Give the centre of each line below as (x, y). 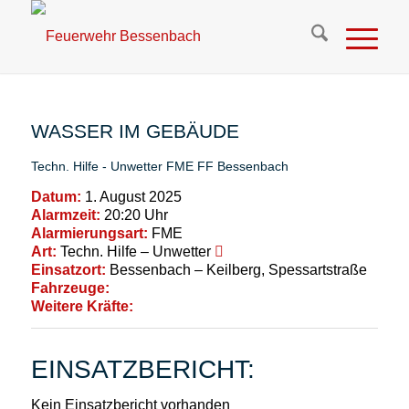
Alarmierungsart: (89, 233)
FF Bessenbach (242, 166)
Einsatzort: (68, 269)
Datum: (56, 196)
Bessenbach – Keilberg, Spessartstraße (236, 269)
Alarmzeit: (65, 215)
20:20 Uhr (134, 215)
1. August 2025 (131, 196)
